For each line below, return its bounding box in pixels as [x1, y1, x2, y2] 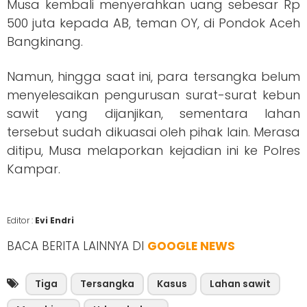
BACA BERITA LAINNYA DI [7, 238, 147, 255]
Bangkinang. [7, 33, 83, 51]
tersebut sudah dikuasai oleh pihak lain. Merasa [7, 123, 300, 141]
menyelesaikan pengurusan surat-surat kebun [7, 86, 300, 104]
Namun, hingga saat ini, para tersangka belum [7, 68, 300, 86]
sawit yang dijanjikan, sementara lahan [7, 105, 300, 123]
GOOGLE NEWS [147, 238, 235, 255]
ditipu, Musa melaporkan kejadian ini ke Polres [7, 142, 300, 160]
